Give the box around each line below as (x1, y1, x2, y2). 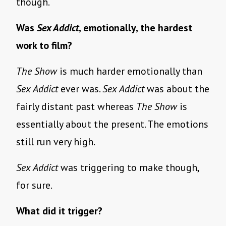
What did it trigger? (16, 204, 102, 218)
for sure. (16, 179, 54, 192)
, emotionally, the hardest (79, 21, 192, 35)
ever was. (58, 82, 102, 96)
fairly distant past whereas (16, 100, 136, 114)
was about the (144, 82, 209, 96)
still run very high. (16, 135, 97, 149)
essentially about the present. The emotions (16, 118, 208, 131)
